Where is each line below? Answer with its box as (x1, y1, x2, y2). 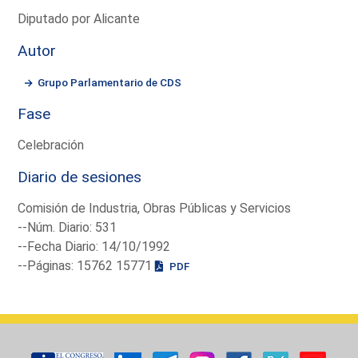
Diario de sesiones (18, 167, 142, 186)
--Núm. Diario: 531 (18, 219, 117, 235)
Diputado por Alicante (18, 10, 141, 26)
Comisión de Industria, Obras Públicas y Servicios (18, 200, 292, 216)
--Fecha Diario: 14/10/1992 (18, 238, 171, 254)
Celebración (18, 137, 85, 153)
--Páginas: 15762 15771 (18, 257, 156, 273)
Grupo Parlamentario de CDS (38, 75, 182, 89)
